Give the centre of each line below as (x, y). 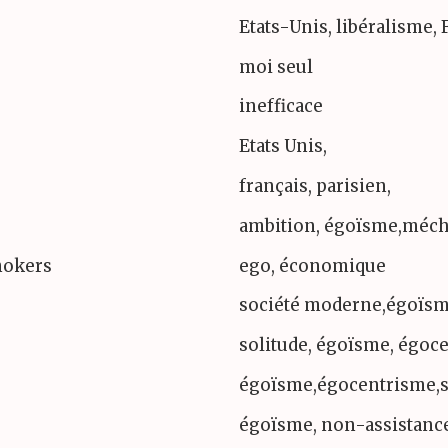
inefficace (281, 106)
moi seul (276, 66)
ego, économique (312, 265)
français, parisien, (315, 185)
